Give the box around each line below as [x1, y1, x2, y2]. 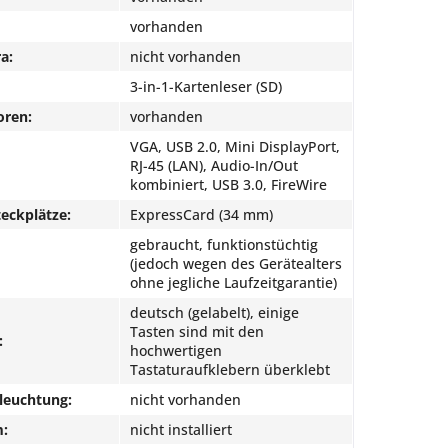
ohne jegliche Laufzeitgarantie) [130, 273, 337, 292]
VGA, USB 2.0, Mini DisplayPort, [130, 137, 340, 156]
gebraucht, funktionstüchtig [130, 235, 318, 254]
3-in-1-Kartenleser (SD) [130, 77, 282, 96]
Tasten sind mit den [130, 322, 264, 341]
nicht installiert [130, 420, 232, 439]
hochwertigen [130, 341, 222, 360]
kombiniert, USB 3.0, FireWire [130, 175, 327, 194]
